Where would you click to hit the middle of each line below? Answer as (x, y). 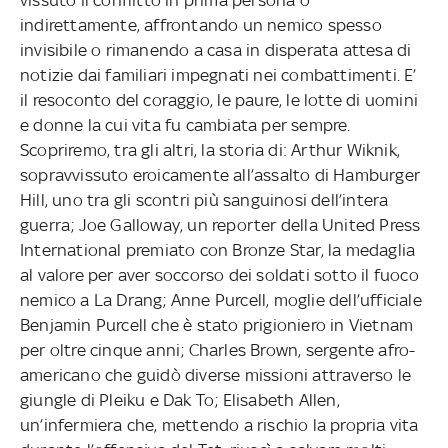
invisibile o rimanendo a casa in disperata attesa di (215, 49)
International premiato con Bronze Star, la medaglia (217, 249)
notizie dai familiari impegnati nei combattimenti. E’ (218, 74)
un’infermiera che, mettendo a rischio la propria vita (219, 424)
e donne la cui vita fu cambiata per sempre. (185, 124)
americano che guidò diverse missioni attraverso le (215, 374)
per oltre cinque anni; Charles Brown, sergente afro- (217, 349)
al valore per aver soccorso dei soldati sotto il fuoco (219, 274)
